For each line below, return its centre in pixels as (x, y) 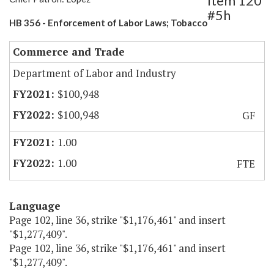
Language (35, 206)
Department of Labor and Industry (94, 73)
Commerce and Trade (69, 52)
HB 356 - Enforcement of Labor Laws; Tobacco (108, 23)
